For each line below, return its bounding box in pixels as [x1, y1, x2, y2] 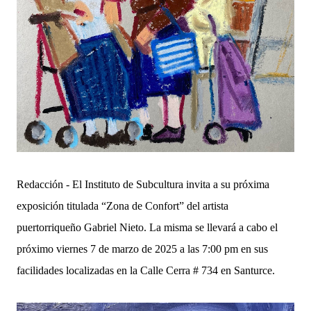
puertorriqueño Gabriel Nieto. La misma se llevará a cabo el [17, 221, 278, 233]
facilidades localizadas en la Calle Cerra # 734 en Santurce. [17, 264, 275, 276]
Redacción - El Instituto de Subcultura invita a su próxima [17, 178, 269, 190]
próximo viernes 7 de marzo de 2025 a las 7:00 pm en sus [17, 242, 268, 255]
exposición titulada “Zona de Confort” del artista [17, 199, 228, 212]
